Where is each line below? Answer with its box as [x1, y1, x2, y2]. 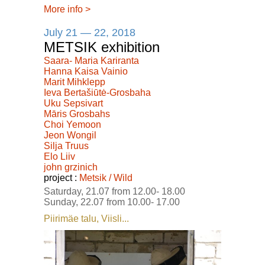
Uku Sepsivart [44, 98, 103, 108]
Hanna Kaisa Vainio [44, 66, 128, 76]
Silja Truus [44, 140, 89, 151]
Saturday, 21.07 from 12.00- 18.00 [44, 186, 185, 196]
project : [44, 172, 79, 183]
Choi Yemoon [44, 119, 101, 130]
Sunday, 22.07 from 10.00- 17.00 [44, 196, 180, 207]
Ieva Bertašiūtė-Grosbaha [44, 87, 151, 98]
